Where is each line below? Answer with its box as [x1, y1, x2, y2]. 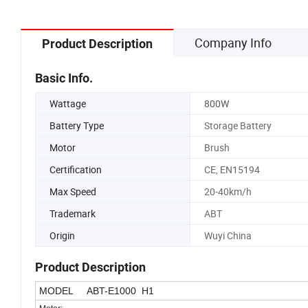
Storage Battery [203, 118, 272, 132]
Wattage [49, 96, 86, 110]
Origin [49, 228, 75, 242]
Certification [49, 162, 102, 176]
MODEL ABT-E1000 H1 [39, 285, 154, 297]
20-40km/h [203, 184, 252, 198]
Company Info [195, 34, 272, 51]
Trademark [49, 206, 96, 220]
